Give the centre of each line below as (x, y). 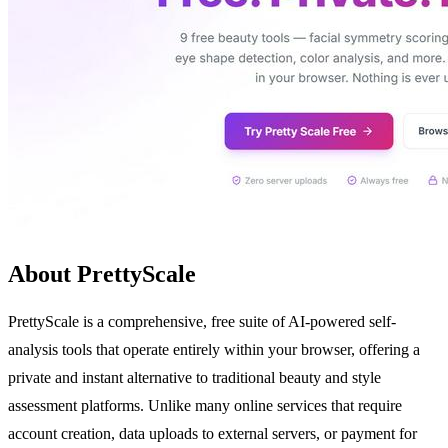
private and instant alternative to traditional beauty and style (194, 377)
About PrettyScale (102, 273)
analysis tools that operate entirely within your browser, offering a (214, 349)
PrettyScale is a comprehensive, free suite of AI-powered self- (202, 321)
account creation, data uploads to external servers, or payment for (212, 433)
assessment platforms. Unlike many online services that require (205, 405)
